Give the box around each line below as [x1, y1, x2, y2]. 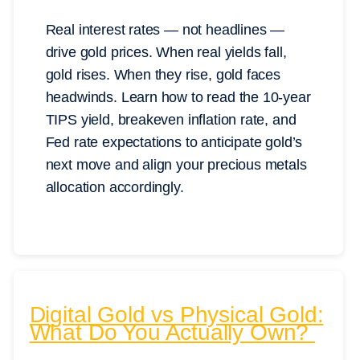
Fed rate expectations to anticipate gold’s [45, 134, 303, 151]
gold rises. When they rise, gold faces [45, 67, 280, 84]
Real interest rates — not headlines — [45, 22, 285, 39]
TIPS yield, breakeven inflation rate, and [45, 112, 297, 129]
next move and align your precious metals [45, 157, 307, 174]
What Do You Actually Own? [29, 319, 316, 345]
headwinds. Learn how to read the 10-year [45, 89, 311, 106]
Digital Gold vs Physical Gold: [29, 301, 324, 327]
